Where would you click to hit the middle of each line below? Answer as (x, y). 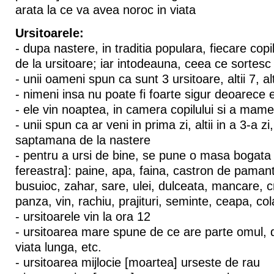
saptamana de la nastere (83, 140)
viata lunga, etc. (58, 247)
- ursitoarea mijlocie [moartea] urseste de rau (137, 263)
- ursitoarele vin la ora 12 (83, 217)
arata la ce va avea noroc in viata (105, 10)
